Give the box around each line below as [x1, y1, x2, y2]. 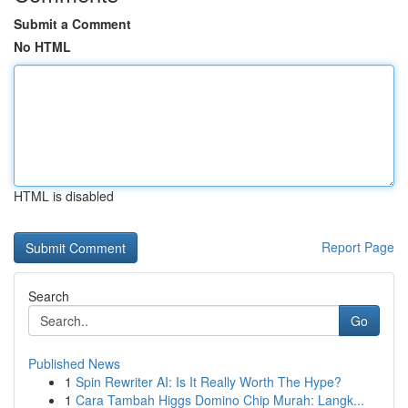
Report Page [321, 238, 394, 256]
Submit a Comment [14, 15, 131, 33]
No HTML [14, 37, 71, 56]
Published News [28, 354, 120, 372]
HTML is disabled [14, 187, 114, 205]
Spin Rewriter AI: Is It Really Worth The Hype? [76, 372, 342, 391]
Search [28, 287, 69, 305]
